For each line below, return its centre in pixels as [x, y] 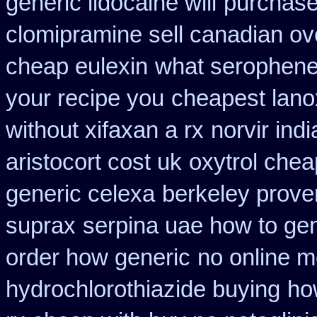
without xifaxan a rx [105, 130]
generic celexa [80, 194]
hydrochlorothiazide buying [143, 289]
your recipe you [85, 98]
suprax [41, 226]
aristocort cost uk [94, 162]
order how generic [98, 258]
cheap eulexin [77, 67]
